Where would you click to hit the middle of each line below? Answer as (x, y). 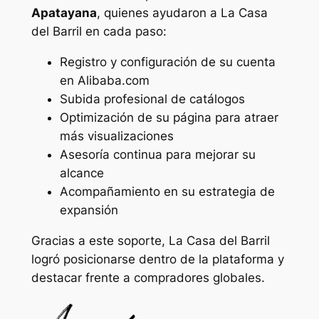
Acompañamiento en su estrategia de (167, 191)
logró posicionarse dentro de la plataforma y (157, 259)
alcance (82, 173)
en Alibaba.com (104, 80)
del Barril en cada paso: (99, 32)
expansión (89, 210)
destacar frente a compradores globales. (148, 277)
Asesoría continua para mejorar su (157, 154)
